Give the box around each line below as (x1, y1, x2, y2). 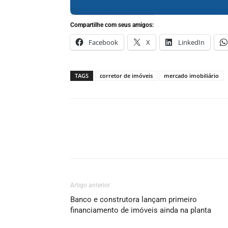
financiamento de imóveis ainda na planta (70, 206, 211, 215)
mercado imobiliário (164, 72, 219, 79)
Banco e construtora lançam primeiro (70, 195, 197, 204)
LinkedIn (178, 38, 205, 47)
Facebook (89, 38, 118, 47)
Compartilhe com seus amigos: (70, 21, 154, 28)
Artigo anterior (70, 182, 110, 189)
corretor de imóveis (100, 72, 153, 79)
